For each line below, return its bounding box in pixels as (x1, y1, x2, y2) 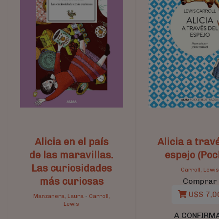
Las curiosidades (31, 162, 112, 174)
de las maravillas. (29, 149, 114, 161)
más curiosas (39, 175, 104, 187)
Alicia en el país (34, 135, 109, 148)
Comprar (183, 176, 218, 186)
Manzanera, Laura (33, 192, 84, 199)
